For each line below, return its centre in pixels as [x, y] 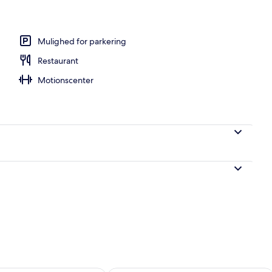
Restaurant [58, 60]
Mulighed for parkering [82, 41]
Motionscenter [66, 80]
